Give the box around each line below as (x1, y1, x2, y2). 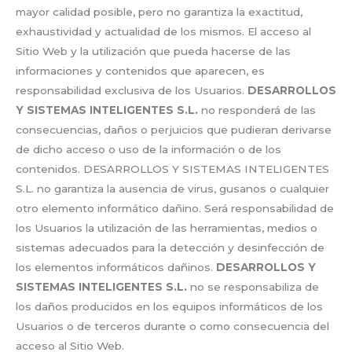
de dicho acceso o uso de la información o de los (16, 143, 281, 156)
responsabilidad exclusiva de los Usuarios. (16, 84, 247, 97)
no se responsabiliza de (190, 280, 319, 294)
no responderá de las (201, 104, 316, 117)
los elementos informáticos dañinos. (16, 261, 216, 274)
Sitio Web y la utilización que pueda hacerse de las (16, 45, 291, 58)
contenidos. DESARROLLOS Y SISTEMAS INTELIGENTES (16, 163, 329, 176)
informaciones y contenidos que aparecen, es (16, 64, 265, 78)
